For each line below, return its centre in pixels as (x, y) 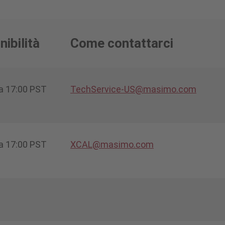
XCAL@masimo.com (112, 144)
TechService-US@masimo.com (133, 89)
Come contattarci (122, 43)
